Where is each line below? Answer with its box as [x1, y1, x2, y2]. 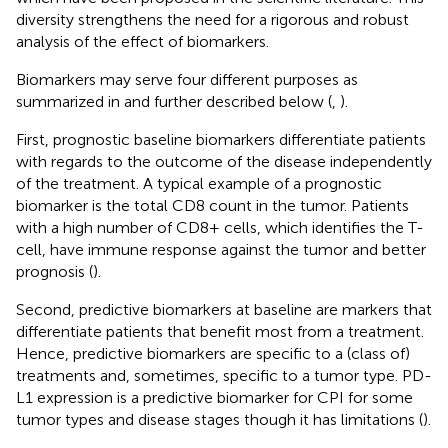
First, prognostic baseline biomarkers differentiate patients [16, 129, 426, 149]
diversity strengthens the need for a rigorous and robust [16, 9, 409, 29]
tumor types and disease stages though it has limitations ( [16, 409, 423, 429]
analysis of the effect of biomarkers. [16, 31, 269, 51]
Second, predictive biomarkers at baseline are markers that [16, 299, 432, 319]
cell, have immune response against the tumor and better [16, 239, 426, 259]
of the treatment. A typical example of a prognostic [16, 173, 382, 193]
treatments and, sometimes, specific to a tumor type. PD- [16, 365, 432, 385]
